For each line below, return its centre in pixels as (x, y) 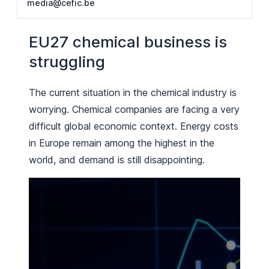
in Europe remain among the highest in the (122, 143)
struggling (67, 61)
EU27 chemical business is (128, 41)
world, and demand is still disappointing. (117, 160)
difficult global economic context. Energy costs (134, 126)
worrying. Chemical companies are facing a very (134, 110)
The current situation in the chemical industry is (133, 93)
